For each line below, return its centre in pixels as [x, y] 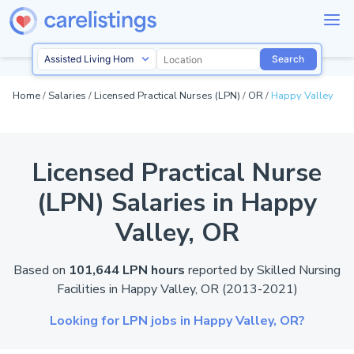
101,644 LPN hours [127, 271]
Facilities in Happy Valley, [128, 290]
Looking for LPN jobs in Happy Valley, [164, 321]
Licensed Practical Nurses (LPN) [167, 96]
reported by [221, 271]
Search [288, 59]
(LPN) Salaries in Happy [177, 203]
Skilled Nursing [299, 271]
